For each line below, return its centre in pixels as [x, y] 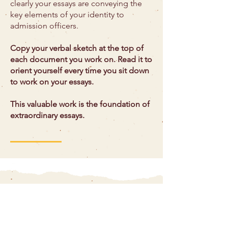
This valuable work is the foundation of [80, 104]
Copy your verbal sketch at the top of [77, 48]
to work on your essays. [53, 82]
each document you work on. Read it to [81, 59]
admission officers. [44, 26]
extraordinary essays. [48, 115]
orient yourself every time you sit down [80, 70]
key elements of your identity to [67, 15]
